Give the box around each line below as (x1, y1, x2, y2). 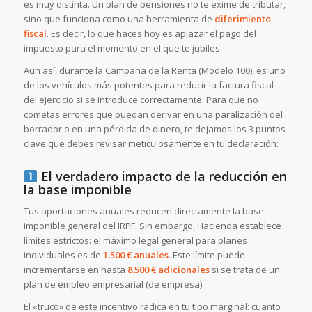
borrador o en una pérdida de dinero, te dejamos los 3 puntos (23, 123, 286, 136)
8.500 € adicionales (127, 263, 210, 276)
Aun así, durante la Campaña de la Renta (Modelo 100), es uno (23, 64, 286, 77)
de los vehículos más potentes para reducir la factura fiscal (23, 79, 274, 92)
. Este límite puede (168, 249, 245, 262)
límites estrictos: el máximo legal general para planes (23, 234, 247, 247)
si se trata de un (209, 263, 280, 276)
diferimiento (214, 13, 271, 26)
